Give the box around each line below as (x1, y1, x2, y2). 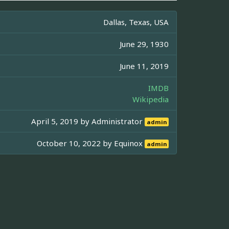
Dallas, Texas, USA (103, 16, 169, 27)
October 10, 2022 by (37, 138, 114, 148)
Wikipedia (132, 94, 169, 104)
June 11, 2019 (120, 60, 169, 71)
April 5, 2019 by (31, 116, 92, 126)
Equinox (114, 138, 145, 148)
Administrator (91, 116, 145, 126)
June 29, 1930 (120, 38, 169, 49)
